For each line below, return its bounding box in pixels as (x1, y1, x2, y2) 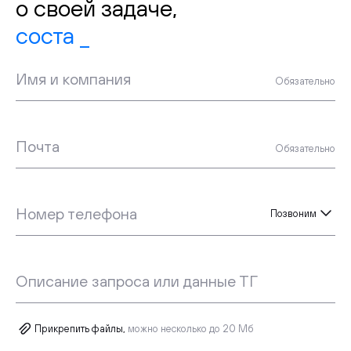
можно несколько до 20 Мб (125, 322, 254, 335)
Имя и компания (16, 70, 131, 89)
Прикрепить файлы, (34, 322, 125, 335)
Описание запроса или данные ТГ (16, 272, 258, 291)
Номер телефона (16, 204, 137, 223)
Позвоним (270, 207, 317, 219)
